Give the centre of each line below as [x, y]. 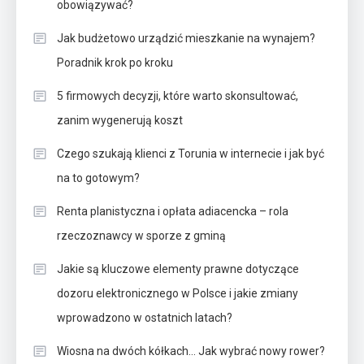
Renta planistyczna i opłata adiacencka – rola [173, 211]
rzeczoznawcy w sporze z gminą [141, 235]
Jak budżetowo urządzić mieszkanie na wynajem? [186, 38]
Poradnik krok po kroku [115, 62]
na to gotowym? [98, 178]
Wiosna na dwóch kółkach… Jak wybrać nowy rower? [191, 351]
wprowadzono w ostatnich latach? [145, 317]
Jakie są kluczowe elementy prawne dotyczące [178, 269]
